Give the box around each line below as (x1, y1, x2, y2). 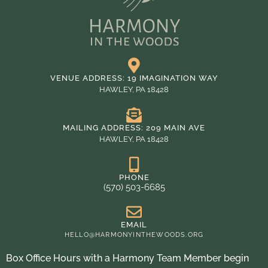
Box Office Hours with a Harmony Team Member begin (6, 252, 249, 264)
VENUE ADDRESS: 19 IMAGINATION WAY (50, 74, 218, 83)
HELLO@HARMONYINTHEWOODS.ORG (64, 231, 204, 239)
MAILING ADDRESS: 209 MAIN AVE (63, 123, 205, 132)
